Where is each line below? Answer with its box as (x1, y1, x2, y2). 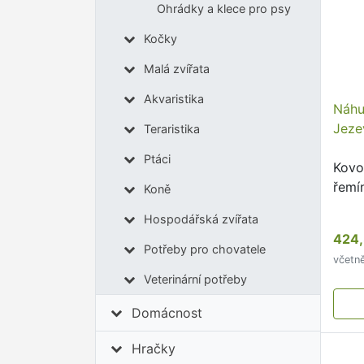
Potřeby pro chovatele (143, 242, 266, 257)
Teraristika (143, 122, 200, 136)
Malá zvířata (143, 62, 210, 76)
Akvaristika (143, 92, 204, 106)
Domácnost (132, 304, 203, 321)
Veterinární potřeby (143, 272, 247, 287)
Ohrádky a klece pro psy (156, 2, 291, 16)
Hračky (132, 340, 176, 357)
